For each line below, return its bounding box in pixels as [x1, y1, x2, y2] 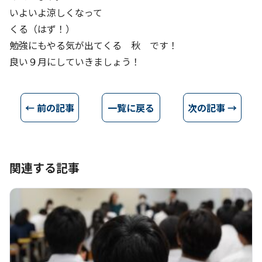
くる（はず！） [9, 22, 75, 36]
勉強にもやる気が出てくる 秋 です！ [9, 38, 178, 52]
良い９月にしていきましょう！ [9, 54, 140, 68]
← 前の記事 [25, 101, 75, 115]
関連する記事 [9, 159, 80, 176]
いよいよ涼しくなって [9, 5, 102, 19]
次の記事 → [187, 101, 237, 115]
